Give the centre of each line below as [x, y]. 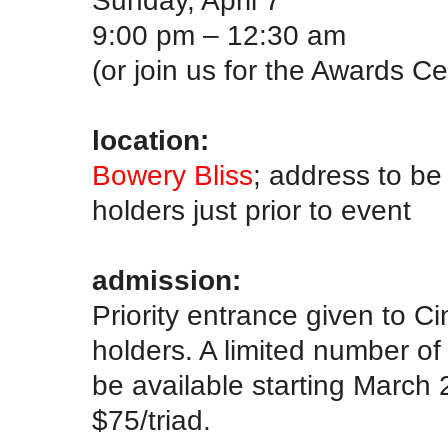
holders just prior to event [251, 210]
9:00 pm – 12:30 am [219, 35]
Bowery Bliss [172, 175]
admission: [166, 280]
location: [150, 140]
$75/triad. [151, 420]
